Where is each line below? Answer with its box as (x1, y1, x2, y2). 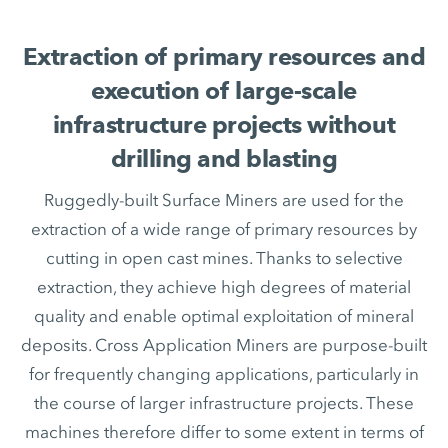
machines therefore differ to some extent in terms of (24, 422, 424, 442)
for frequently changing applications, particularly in (29, 364, 419, 384)
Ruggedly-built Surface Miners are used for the (44, 190, 404, 210)
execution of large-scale (91, 76, 357, 105)
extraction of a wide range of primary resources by (31, 219, 417, 239)
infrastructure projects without (52, 110, 396, 139)
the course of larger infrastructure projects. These (34, 393, 414, 413)
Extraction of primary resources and (22, 42, 426, 71)
